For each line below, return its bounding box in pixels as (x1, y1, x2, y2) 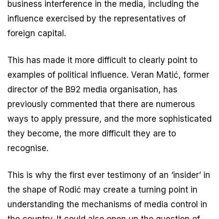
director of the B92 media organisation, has (7, 84, 177, 94)
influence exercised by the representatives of (7, 13, 186, 23)
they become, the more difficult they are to (7, 128, 176, 138)
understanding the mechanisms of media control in (7, 199, 207, 209)
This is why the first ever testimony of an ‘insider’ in (7, 170, 210, 180)
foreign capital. (7, 28, 66, 38)
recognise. (7, 143, 48, 153)
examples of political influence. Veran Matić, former (7, 69, 209, 80)
